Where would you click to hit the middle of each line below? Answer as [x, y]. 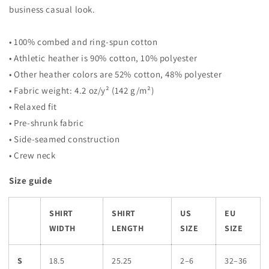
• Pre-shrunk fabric [47, 123]
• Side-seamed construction [65, 139]
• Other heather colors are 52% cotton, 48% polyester [116, 74]
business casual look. [52, 9]
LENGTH [128, 228]
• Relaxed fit [33, 107]
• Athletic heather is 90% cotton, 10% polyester [103, 58]
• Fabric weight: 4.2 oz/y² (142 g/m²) [82, 90]
